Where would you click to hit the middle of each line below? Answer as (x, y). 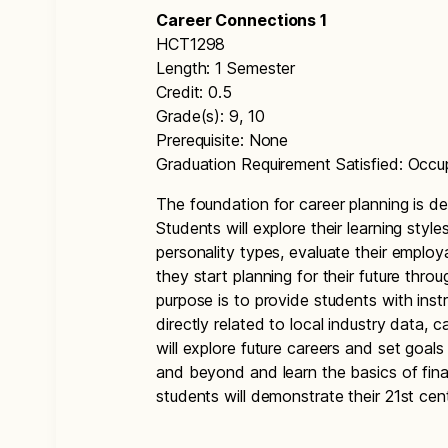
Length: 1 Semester (226, 68)
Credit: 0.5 (194, 92)
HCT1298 (191, 44)
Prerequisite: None (222, 140)
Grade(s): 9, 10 (210, 116)
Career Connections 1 (241, 20)
